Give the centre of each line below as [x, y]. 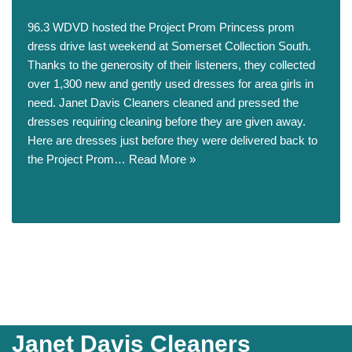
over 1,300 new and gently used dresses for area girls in [170, 84]
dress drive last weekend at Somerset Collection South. [169, 46]
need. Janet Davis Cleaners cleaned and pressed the [163, 103]
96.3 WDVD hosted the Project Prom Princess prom [161, 27]
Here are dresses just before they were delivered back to [172, 140]
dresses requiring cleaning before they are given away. [167, 121]
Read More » [162, 159]
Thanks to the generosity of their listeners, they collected [171, 65]
